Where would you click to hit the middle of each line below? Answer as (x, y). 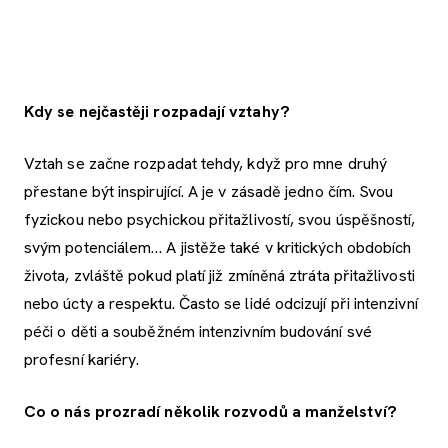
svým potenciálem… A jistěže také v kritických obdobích (218, 248)
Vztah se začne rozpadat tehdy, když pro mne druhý (205, 164)
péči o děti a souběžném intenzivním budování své (198, 332)
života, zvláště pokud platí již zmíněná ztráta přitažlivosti (219, 276)
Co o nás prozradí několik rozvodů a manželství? (210, 412)
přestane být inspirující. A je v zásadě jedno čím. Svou (209, 192)
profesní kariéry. (82, 360)
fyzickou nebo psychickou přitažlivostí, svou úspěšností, (220, 220)
